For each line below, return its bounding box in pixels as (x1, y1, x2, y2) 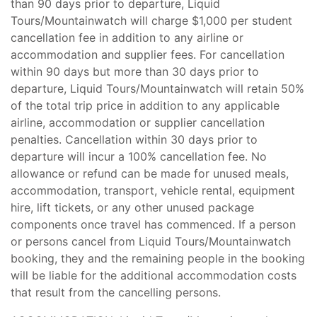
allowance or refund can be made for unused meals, (11, 166, 289, 180)
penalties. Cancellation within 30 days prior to (11, 132, 258, 146)
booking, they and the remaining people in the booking (11, 251, 305, 265)
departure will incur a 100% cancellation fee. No (11, 149, 267, 163)
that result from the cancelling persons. (11, 285, 221, 299)
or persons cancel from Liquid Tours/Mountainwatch (11, 234, 291, 248)
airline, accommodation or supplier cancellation (11, 115, 265, 129)
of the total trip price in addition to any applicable (11, 98, 279, 113)
